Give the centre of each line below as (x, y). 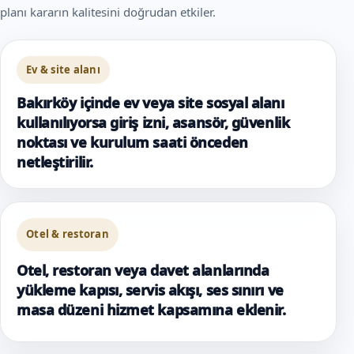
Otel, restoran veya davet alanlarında (143, 270)
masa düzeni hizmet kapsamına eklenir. (151, 309)
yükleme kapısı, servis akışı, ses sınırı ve (150, 290)
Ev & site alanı (63, 69)
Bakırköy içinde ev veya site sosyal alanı (151, 102)
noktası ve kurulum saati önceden (132, 142)
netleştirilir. (55, 162)
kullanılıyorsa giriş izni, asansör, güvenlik (153, 122)
